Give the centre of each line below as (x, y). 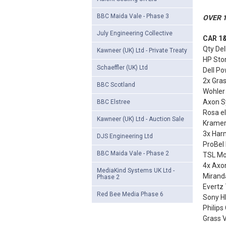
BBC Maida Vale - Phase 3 (133, 16)
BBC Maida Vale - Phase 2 (133, 153)
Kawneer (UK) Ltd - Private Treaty (142, 50)
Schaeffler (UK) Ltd (122, 68)
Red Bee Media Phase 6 (130, 194)
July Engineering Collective (135, 33)
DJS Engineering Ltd (125, 136)
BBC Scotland (116, 85)
